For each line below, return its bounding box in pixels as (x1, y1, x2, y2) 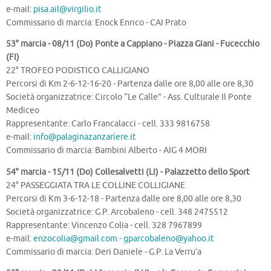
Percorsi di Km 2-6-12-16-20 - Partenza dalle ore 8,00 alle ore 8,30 (6, 79, 253, 90)
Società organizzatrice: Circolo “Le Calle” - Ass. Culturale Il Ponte (6, 92, 252, 103)
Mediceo (6, 105, 39, 116)
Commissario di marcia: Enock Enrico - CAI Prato (6, 17, 186, 28)
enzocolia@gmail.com (33, 233, 117, 244)
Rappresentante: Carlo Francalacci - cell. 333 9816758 (6, 119, 210, 129)
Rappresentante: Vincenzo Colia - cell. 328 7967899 (6, 220, 202, 230)
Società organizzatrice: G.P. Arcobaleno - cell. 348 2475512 (6, 206, 228, 217)
